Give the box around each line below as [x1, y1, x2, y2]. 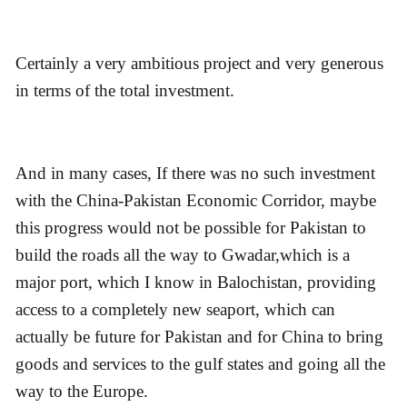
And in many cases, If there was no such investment [15, 163, 375, 183]
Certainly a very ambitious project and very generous [15, 54, 383, 74]
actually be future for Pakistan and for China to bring [15, 326, 383, 346]
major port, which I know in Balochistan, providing [15, 272, 376, 292]
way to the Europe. [15, 381, 148, 401]
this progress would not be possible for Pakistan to [15, 217, 366, 237]
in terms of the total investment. [15, 81, 234, 101]
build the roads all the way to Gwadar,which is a [15, 244, 350, 264]
